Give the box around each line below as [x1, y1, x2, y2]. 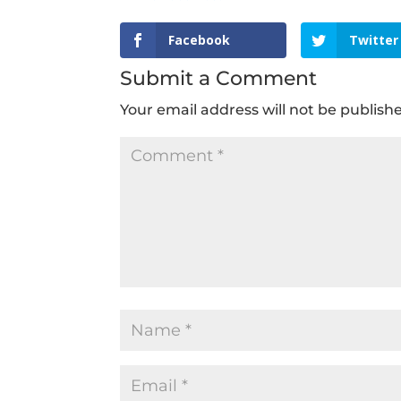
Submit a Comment [120, 65, 318, 90]
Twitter [349, 30, 399, 48]
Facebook [168, 30, 231, 48]
